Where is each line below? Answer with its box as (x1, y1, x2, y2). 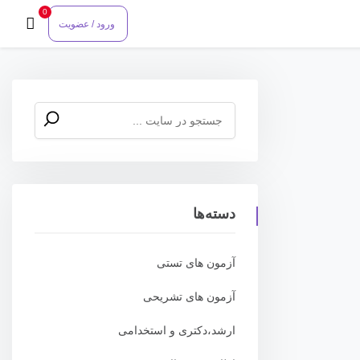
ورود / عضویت (59, 18, 115, 30)
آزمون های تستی (157, 256, 235, 269)
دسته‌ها (193, 206, 235, 223)
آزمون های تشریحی (143, 289, 235, 303)
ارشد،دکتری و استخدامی (118, 323, 235, 337)
